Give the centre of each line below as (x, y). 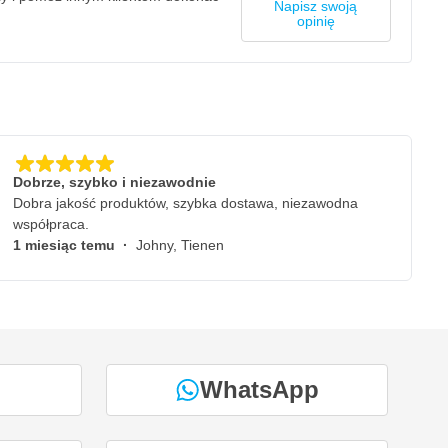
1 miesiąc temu (68, 245)
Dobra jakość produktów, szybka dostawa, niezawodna (185, 203)
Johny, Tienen (180, 245)
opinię (315, 21)
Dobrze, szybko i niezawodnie (114, 182)
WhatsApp (259, 389)
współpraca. (51, 224)
